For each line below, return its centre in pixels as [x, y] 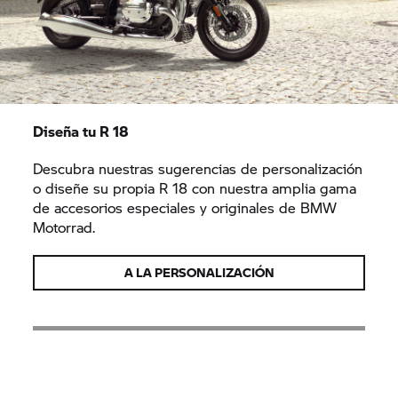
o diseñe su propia [96, 188]
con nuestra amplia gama [272, 188]
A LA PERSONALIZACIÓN [199, 272]
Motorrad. [64, 227]
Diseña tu [67, 131]
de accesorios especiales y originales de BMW [185, 207]
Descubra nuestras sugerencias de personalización [198, 168]
